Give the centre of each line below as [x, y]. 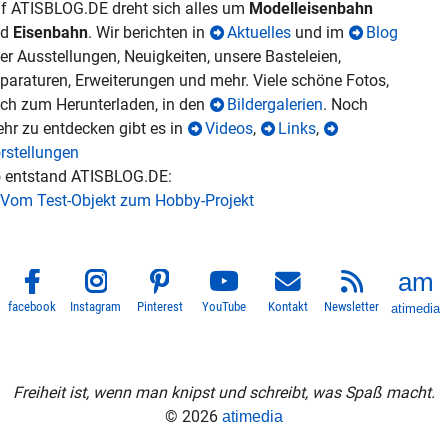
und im [319, 33]
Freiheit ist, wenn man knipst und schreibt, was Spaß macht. [224, 393]
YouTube [223, 307]
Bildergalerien [275, 105]
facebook [31, 307]
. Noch [345, 105]
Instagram [95, 307]
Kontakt [287, 307]
